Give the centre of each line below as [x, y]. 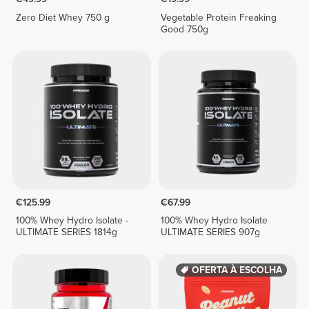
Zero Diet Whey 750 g [62, 17]
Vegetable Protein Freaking [219, 17]
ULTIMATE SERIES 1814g [66, 232]
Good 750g [185, 29]
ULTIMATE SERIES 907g [211, 232]
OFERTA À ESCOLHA [237, 270]
